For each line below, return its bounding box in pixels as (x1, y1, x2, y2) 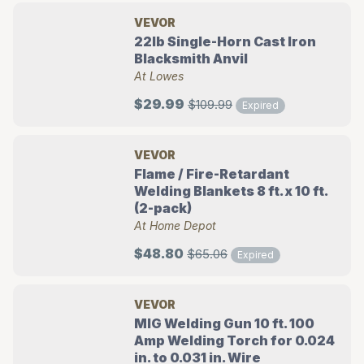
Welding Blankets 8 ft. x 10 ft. (134, 183, 328, 199)
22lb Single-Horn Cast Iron (134, 33, 317, 50)
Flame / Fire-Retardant (134, 166, 290, 182)
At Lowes (134, 69, 184, 83)
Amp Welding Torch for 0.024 (134, 332, 336, 349)
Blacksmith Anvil (134, 50, 249, 67)
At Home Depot (134, 219, 217, 232)
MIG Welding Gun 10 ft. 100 (134, 315, 315, 331)
